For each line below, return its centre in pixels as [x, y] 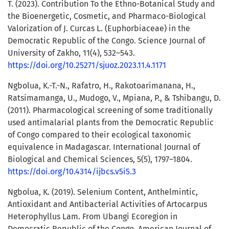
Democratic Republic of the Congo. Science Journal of [106, 41]
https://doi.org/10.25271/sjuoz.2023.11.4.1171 [87, 65]
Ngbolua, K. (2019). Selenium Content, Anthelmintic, [103, 192]
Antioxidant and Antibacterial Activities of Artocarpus [107, 204]
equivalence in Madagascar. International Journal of [104, 147]
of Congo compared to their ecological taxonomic [99, 135]
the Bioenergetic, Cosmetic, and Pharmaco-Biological [107, 16]
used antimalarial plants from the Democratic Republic [111, 123]
